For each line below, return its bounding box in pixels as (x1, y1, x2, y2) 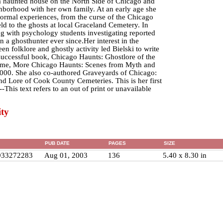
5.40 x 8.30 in (162, 151, 207, 159)
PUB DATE (44, 140, 70, 146)
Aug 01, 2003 (44, 151, 88, 159)
